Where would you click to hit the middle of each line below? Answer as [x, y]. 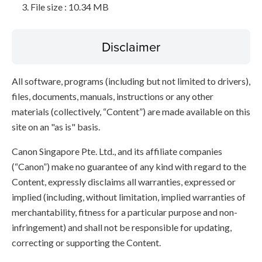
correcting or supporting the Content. [86, 242]
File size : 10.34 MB [70, 7]
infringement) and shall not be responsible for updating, [122, 227]
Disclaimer [131, 46]
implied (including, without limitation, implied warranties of [129, 197]
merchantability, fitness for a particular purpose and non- [125, 212]
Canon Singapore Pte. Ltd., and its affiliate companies [117, 151]
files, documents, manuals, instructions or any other [113, 96]
